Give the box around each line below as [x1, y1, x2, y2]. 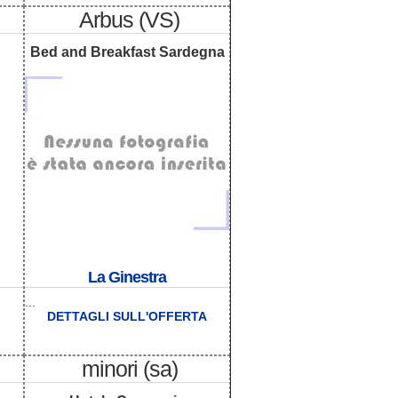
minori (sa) [81, 355, 178, 381]
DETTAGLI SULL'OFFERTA [47, 309, 207, 324]
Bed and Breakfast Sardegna [29, 44, 225, 60]
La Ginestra [88, 268, 166, 287]
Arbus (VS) [79, 6, 179, 32]
